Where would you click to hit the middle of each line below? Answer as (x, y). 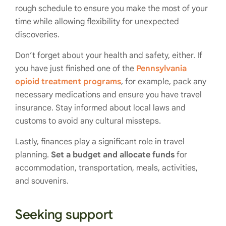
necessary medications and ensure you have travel (108, 95)
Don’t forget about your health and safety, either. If (109, 55)
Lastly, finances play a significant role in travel (100, 142)
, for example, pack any (164, 81)
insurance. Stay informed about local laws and (100, 108)
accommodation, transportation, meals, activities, (106, 168)
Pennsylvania (161, 68)
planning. (33, 155)
